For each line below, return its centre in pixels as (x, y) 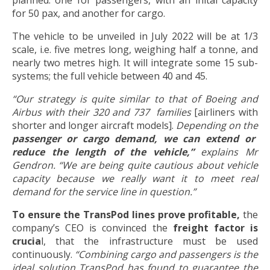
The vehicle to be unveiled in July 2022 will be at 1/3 (135, 36)
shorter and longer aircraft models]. (93, 125)
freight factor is (215, 228)
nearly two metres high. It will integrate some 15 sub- (135, 62)
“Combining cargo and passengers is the (166, 254)
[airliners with (226, 112)
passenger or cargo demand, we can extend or (133, 138)
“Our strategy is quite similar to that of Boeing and (135, 99)
